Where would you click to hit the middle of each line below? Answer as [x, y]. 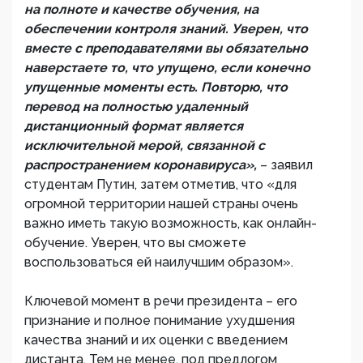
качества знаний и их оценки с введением [156, 340]
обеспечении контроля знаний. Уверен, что [166, 29]
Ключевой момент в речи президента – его [161, 301]
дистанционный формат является [134, 126]
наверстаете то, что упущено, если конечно [167, 68]
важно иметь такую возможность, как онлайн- [171, 223]
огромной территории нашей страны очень [161, 204]
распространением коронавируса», [142, 165]
